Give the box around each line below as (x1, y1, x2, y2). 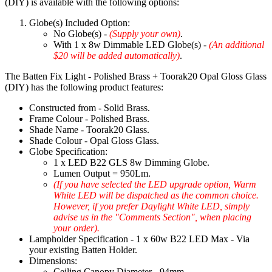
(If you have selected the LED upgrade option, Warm (53, 179, 256, 190)
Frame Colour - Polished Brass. (29, 114, 149, 124)
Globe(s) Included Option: (29, 18, 130, 29)
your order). (53, 223, 100, 234)
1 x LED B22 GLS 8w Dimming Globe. (53, 157, 209, 168)
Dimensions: (29, 256, 77, 267)
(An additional (209, 39, 264, 50)
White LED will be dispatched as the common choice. (53, 190, 259, 201)
